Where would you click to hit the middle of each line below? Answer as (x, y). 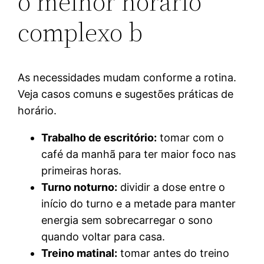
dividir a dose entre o (171, 187)
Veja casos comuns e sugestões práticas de (126, 94)
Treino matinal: (80, 253)
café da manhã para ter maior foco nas (139, 154)
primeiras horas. (82, 170)
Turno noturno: (80, 187)
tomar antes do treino (174, 253)
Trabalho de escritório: (99, 137)
